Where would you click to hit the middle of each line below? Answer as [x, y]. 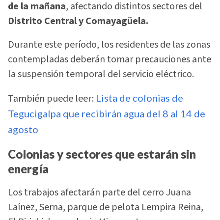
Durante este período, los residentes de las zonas [109, 45]
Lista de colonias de [139, 98]
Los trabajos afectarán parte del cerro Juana [99, 193]
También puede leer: [52, 99]
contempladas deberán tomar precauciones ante [110, 60]
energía [28, 168]
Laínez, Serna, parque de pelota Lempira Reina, [106, 207]
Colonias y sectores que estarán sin [102, 154]
